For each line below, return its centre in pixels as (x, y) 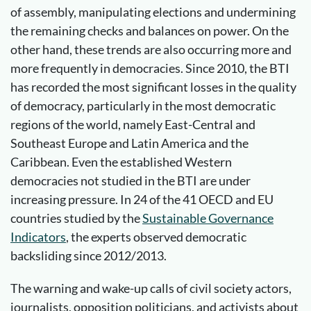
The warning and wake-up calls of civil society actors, (151, 288)
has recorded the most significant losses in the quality (153, 86)
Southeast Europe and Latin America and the (129, 143)
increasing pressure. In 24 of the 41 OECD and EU (142, 199)
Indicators (38, 236)
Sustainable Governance (208, 218)
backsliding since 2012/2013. (89, 255)
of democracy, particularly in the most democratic (143, 105)
